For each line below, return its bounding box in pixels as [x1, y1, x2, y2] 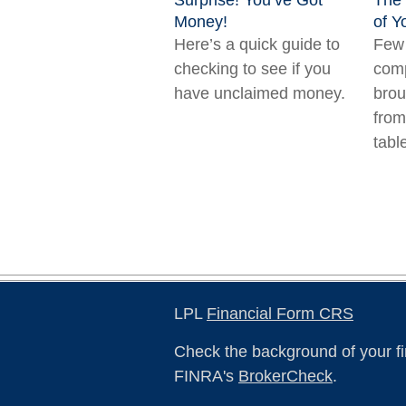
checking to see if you [174, 60, 331, 78]
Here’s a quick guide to [174, 35, 340, 53]
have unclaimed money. [174, 84, 345, 102]
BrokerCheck [238, 367, 333, 385]
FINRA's [174, 367, 238, 385]
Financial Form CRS [207, 304, 353, 323]
